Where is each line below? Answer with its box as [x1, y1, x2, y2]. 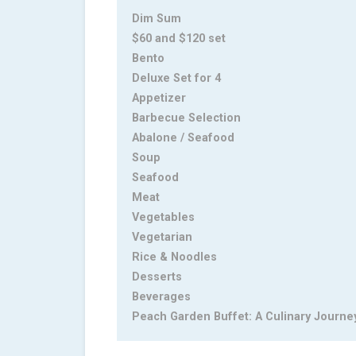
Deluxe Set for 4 [132, 72, 221, 86]
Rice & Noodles [132, 250, 217, 265]
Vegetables [132, 211, 195, 225]
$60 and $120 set [132, 32, 226, 46]
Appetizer [132, 91, 186, 106]
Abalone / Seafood [132, 131, 234, 145]
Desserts [132, 270, 182, 284]
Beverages [132, 290, 191, 304]
